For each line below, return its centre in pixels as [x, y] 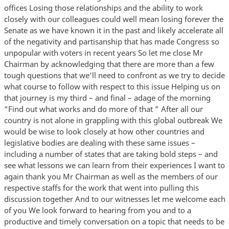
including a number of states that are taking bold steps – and [111, 154]
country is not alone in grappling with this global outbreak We [113, 120]
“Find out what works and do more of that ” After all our [103, 109]
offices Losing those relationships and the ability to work [103, 7]
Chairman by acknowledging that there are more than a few [109, 64]
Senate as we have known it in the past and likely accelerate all [113, 30]
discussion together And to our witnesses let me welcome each [114, 199]
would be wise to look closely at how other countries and [104, 131]
